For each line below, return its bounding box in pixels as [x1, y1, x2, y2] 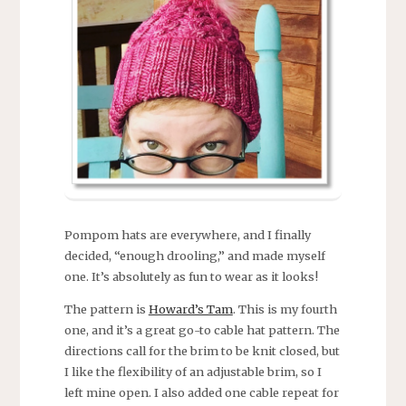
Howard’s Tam [148, 301, 233, 316]
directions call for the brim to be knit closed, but [63, 343, 340, 358]
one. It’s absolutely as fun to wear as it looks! [63, 268, 318, 284]
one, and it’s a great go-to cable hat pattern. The [63, 322, 340, 337]
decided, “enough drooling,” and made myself [63, 247, 325, 263]
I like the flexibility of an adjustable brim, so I [63, 363, 322, 379]
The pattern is [63, 301, 149, 316]
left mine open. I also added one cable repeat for [63, 384, 339, 400]
